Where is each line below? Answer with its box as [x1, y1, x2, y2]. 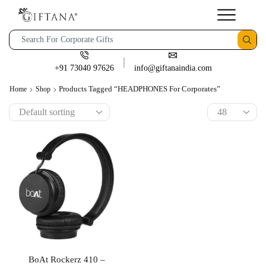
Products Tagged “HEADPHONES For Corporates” [59, 84, 220, 93]
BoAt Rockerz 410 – [28, 255, 105, 264]
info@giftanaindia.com [134, 64, 212, 72]
